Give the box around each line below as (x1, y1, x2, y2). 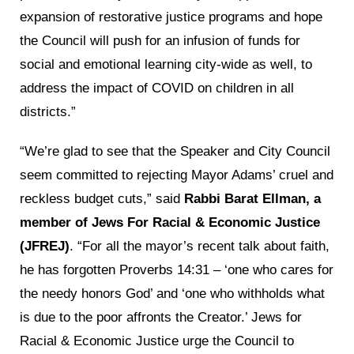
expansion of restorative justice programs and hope (20, 9, 322, 24)
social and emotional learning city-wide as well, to (20, 56, 312, 72)
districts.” (20, 104, 76, 119)
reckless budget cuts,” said (20, 190, 184, 206)
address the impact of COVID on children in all (20, 80, 294, 96)
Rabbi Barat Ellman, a (184, 190, 321, 206)
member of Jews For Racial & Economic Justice (20, 214, 320, 230)
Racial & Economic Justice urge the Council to (20, 333, 294, 348)
